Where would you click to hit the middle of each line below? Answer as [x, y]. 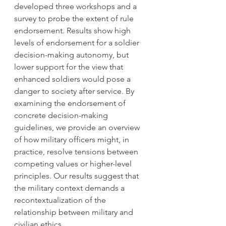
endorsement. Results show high [73, 31]
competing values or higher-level [74, 164]
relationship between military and [75, 212]
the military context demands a [70, 188]
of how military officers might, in [73, 139]
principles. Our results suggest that [77, 176]
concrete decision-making [62, 115]
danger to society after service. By [75, 91]
